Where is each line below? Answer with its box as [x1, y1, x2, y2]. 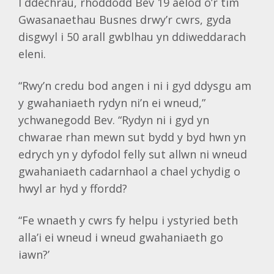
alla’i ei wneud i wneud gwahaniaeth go [18, 230, 223, 245]
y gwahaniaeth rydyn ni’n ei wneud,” [18, 95, 206, 110]
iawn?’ [18, 247, 50, 262]
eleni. [18, 46, 46, 61]
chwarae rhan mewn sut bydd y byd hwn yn [18, 130, 246, 144]
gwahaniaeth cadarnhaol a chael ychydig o [18, 164, 240, 179]
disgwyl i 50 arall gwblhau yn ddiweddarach [18, 29, 246, 44]
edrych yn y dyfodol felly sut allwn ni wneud [18, 147, 247, 161]
